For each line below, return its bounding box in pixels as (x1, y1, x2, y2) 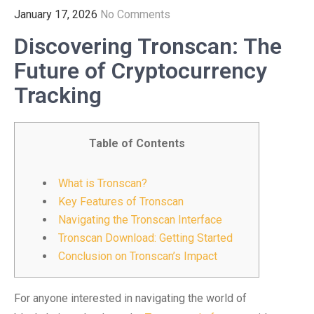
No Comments (100, 8, 170, 21)
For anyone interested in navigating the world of (14, 292, 247, 305)
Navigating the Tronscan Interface (58, 213, 222, 226)
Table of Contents (88, 137, 185, 150)
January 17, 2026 (14, 8, 97, 21)
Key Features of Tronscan (58, 195, 184, 208)
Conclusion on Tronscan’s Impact (58, 250, 217, 263)
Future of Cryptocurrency (14, 57, 267, 84)
